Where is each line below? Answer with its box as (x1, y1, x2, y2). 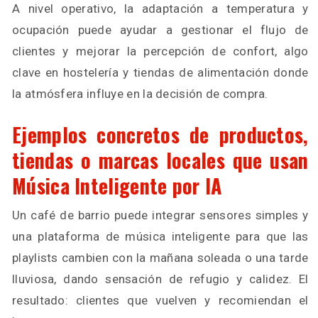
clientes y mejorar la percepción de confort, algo (12, 43, 309, 58)
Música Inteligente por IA (12, 170, 222, 200)
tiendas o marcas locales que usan (12, 145, 309, 175)
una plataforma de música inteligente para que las (12, 229, 309, 243)
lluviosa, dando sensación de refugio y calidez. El (12, 271, 309, 286)
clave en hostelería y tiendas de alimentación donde (12, 65, 309, 79)
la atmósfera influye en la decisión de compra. (12, 86, 268, 101)
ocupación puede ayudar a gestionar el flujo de (12, 22, 309, 37)
